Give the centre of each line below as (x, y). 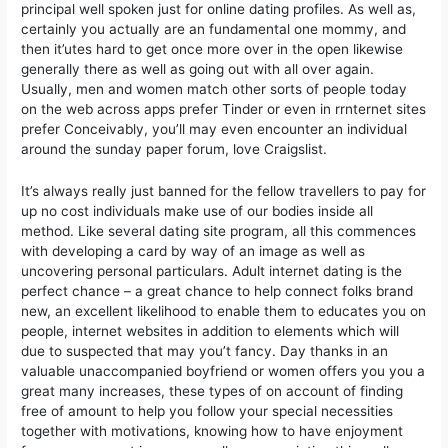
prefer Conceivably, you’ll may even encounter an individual (214, 129)
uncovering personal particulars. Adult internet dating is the (212, 271)
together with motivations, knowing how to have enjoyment (212, 431)
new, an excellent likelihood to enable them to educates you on (224, 311)
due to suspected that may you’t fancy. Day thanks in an (205, 351)
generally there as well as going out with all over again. (198, 69)
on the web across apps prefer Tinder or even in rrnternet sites (224, 109)
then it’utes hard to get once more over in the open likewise (212, 49)
